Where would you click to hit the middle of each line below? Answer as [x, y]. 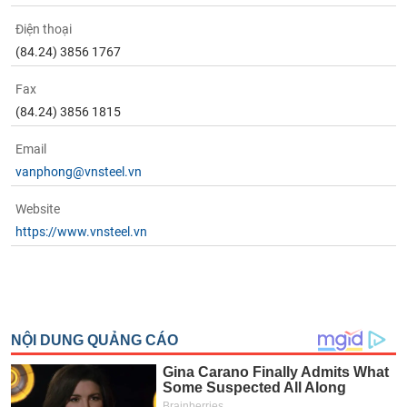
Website [38, 209]
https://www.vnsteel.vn [82, 232]
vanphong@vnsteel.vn [79, 172]
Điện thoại [44, 29]
